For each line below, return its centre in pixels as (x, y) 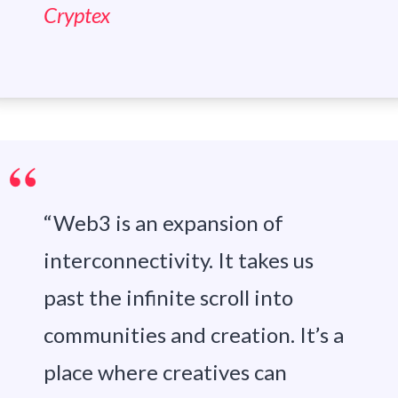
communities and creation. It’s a (193, 335)
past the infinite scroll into (168, 298)
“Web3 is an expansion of (163, 223)
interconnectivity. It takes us (178, 260)
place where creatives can (165, 372)
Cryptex (76, 15)
